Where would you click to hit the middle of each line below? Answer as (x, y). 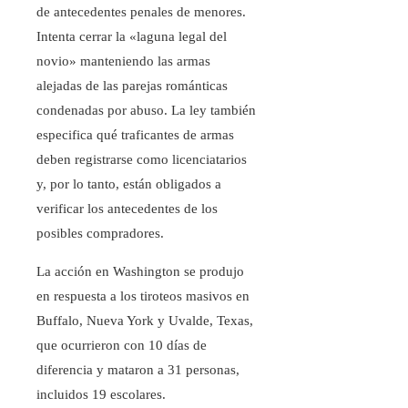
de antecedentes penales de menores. (141, 12)
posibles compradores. (100, 234)
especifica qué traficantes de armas (135, 135)
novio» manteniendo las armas (123, 61)
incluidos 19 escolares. (101, 395)
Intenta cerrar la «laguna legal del (132, 37)
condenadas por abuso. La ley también (146, 111)
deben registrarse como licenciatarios (142, 160)
